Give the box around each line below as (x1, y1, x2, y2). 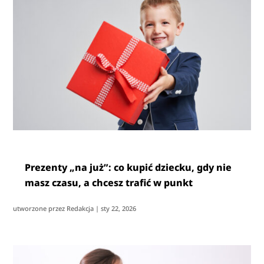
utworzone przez (13, 204, 67, 213)
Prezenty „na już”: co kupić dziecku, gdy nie (25, 161, 232, 174)
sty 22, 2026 (101, 204, 137, 213)
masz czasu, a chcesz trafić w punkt (25, 176, 193, 190)
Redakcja (67, 204, 94, 213)
